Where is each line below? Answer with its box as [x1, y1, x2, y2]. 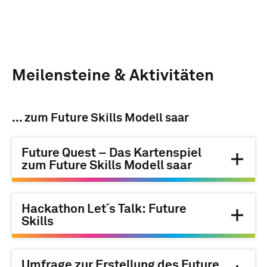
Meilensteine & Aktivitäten [12, 68, 214, 85]
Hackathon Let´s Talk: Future [21, 203, 187, 216]
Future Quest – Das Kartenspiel [21, 147, 201, 160]
